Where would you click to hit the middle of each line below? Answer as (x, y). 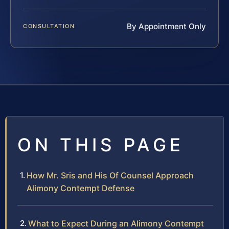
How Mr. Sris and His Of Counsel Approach (110, 176)
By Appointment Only (166, 27)
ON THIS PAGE (101, 145)
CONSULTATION (49, 26)
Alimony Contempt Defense (81, 188)
